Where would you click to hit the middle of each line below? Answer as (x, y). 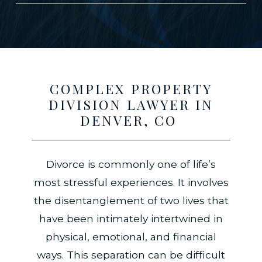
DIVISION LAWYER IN (131, 105)
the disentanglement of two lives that (131, 200)
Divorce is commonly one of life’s (131, 164)
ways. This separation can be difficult (131, 254)
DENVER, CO (131, 120)
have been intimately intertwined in (131, 218)
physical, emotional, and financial (131, 236)
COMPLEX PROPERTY (131, 89)
